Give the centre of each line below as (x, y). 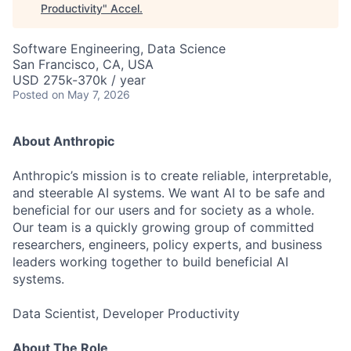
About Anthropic (63, 141)
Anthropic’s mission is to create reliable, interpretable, (172, 175)
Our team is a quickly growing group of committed (163, 227)
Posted (31, 94)
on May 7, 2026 (91, 94)
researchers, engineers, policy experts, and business (167, 244)
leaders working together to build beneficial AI (150, 262)
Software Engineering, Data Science (119, 49)
